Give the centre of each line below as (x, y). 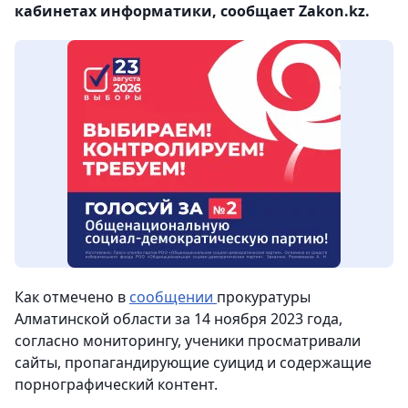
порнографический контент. (116, 384)
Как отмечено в (72, 297)
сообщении (173, 297)
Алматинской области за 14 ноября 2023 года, (178, 319)
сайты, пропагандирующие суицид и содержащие (193, 362)
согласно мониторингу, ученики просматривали (188, 341)
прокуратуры (264, 297)
